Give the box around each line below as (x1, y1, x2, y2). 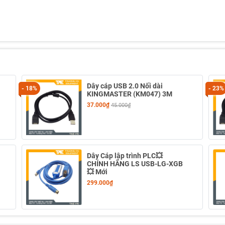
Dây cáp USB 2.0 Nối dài (86, 82, 163, 90)
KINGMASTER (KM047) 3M (86, 90, 172, 98)
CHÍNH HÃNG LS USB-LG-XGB (86, 160, 183, 168)
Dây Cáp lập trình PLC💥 (86, 152, 163, 160)
